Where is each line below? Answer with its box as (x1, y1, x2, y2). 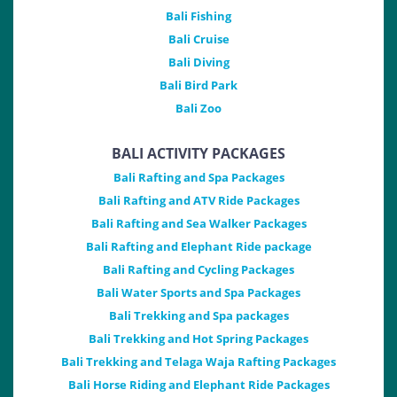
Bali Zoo (175, 100, 222, 116)
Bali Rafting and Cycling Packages (103, 261, 294, 277)
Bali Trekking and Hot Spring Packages (89, 331, 308, 346)
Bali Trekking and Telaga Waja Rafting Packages (61, 354, 336, 370)
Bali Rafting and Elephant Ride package (85, 238, 312, 254)
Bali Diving (167, 54, 230, 70)
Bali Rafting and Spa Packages (113, 169, 284, 185)
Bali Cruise (167, 31, 230, 47)
